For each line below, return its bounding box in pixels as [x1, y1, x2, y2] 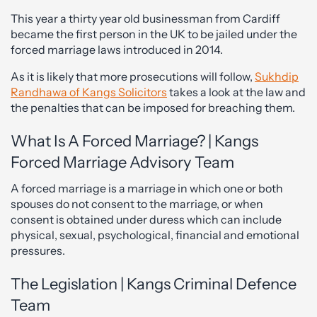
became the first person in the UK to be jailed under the [11, 27, 297, 41]
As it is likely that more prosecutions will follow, [11, 69, 255, 83]
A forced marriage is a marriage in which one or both [11, 181, 283, 195]
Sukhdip [255, 69, 299, 83]
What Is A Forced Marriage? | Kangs [11, 132, 258, 151]
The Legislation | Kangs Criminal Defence [11, 275, 296, 294]
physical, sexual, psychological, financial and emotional [11, 228, 299, 242]
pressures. [11, 243, 65, 258]
